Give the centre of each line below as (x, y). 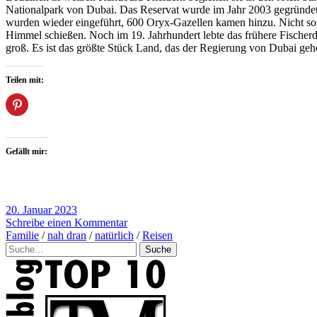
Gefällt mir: (27, 152)
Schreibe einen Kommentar (67, 223)
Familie (22, 236)
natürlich (114, 236)
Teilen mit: (25, 80)
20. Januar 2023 (41, 210)
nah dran (67, 236)
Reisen (157, 236)
